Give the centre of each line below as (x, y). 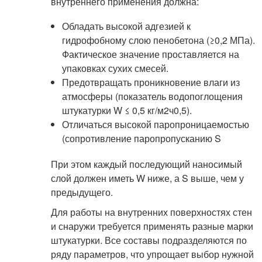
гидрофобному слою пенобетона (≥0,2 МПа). (158, 40)
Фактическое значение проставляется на (150, 54)
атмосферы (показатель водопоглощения (152, 96)
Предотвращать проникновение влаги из (151, 82)
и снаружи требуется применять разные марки (152, 226)
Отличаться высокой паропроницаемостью (155, 124)
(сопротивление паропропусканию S (141, 138)
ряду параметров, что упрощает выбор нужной (152, 254)
